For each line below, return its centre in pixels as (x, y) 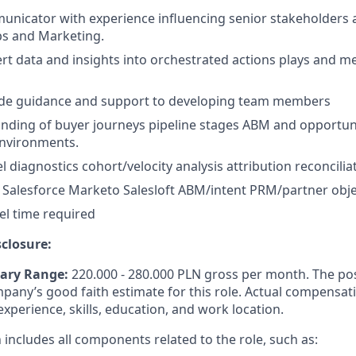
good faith (77, 292)
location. (258, 310)
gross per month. (257, 275)
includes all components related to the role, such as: (161, 340)
